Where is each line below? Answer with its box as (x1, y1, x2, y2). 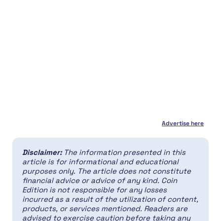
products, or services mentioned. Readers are (22, 203, 187, 213)
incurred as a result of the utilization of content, (22, 194, 198, 204)
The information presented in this (64, 147, 185, 157)
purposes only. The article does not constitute (22, 166, 191, 176)
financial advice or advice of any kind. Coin (22, 175, 177, 185)
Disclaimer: (22, 147, 64, 157)
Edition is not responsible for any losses (22, 184, 167, 194)
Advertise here (162, 119, 204, 127)
